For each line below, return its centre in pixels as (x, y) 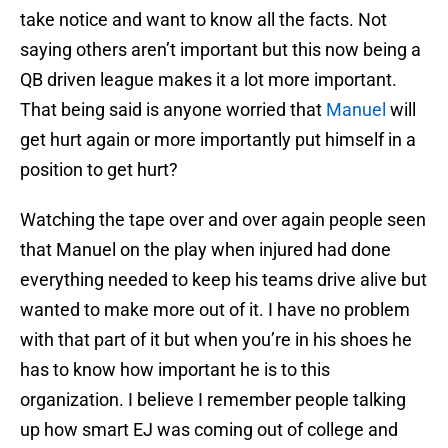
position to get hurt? (99, 170)
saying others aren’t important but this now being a (220, 50)
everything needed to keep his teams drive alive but (223, 280)
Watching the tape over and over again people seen (223, 220)
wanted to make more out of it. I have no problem (215, 310)
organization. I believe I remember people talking (213, 400)
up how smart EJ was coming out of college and (209, 430)
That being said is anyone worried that (173, 110)
